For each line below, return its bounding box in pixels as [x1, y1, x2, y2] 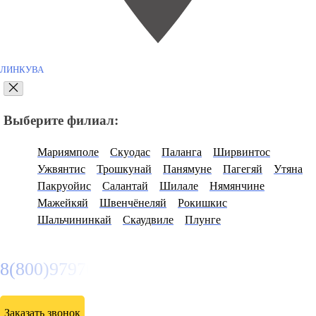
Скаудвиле [123, 213, 174, 226]
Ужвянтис [37, 162, 85, 175]
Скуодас [110, 145, 150, 158]
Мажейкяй [37, 196, 88, 209]
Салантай [102, 179, 148, 192]
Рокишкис [178, 196, 227, 209]
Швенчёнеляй [99, 196, 166, 209]
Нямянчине [209, 179, 265, 192]
